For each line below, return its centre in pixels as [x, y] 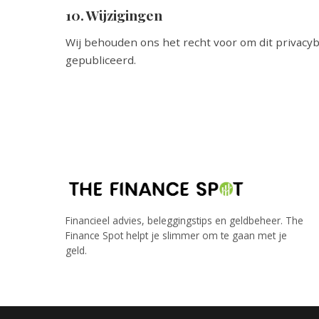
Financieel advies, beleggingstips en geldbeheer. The [184, 220]
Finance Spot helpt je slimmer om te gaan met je [176, 235]
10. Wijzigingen [114, 15]
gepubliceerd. [101, 60]
